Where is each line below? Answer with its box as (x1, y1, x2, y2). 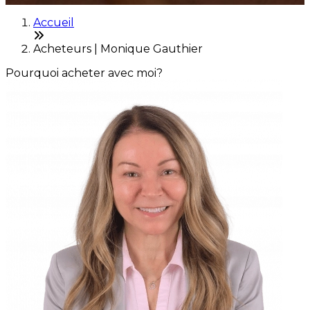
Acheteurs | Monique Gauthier (33, 42, 203, 56)
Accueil (33, 16, 74, 30)
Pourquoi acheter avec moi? (6, 66, 163, 80)
